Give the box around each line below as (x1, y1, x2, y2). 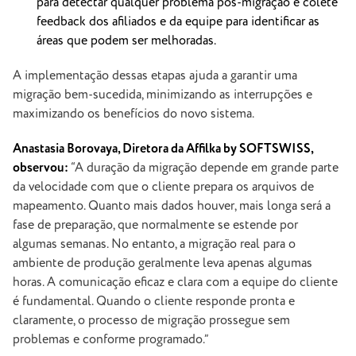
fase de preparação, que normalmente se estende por (13, 215, 298, 234)
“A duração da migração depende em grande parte (68, 158, 339, 177)
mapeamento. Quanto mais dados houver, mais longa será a (13, 196, 331, 215)
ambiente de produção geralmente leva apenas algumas (13, 253, 312, 273)
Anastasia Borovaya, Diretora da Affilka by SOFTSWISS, (13, 139, 313, 158)
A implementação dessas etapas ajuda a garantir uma (13, 66, 297, 85)
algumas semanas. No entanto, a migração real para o (13, 234, 296, 253)
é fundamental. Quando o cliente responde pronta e (13, 292, 295, 311)
